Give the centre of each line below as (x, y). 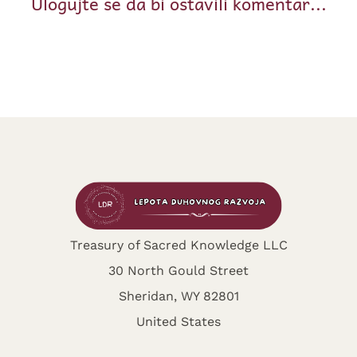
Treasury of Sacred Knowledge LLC (178, 245)
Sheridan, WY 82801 (178, 296)
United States (178, 321)
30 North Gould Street (178, 270)
